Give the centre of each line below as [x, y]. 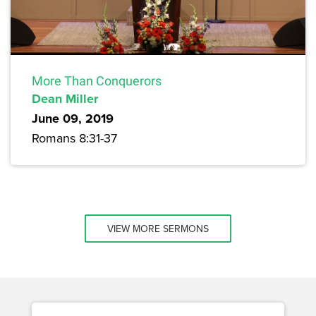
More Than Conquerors [97, 81]
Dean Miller [65, 99]
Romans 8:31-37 [74, 138]
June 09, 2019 [73, 119]
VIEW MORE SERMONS [158, 229]
